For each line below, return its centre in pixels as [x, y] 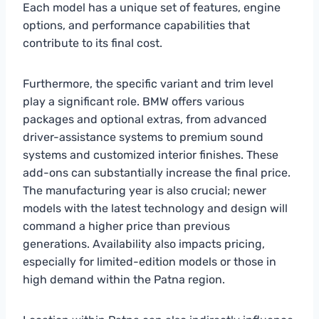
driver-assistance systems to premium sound [143, 137]
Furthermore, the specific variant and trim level [148, 83]
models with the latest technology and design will [155, 208]
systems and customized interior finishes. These [151, 155]
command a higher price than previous [126, 226]
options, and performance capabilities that [136, 25]
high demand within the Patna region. [124, 279]
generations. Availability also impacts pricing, [144, 244]
